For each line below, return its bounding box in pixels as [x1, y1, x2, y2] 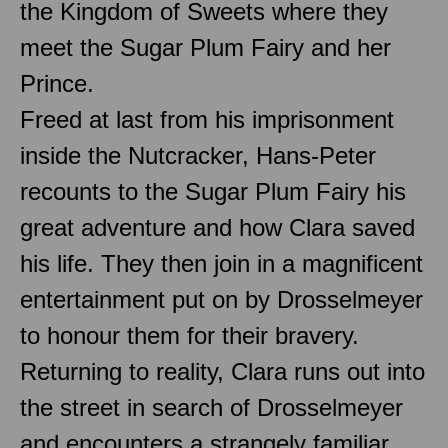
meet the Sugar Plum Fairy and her [20, 33, 391, 61]
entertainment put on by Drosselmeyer [20, 285, 423, 313]
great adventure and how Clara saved [20, 213, 415, 241]
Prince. [20, 69, 94, 97]
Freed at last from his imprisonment [20, 105, 394, 133]
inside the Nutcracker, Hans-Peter [20, 141, 376, 169]
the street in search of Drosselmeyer [20, 393, 403, 421]
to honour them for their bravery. [20, 321, 359, 349]
